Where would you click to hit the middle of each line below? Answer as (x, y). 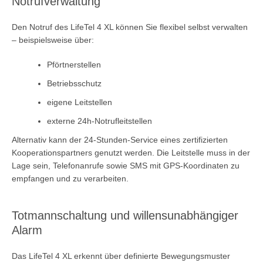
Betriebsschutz (74, 83)
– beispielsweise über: (53, 40)
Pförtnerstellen (74, 64)
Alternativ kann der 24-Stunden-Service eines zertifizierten (120, 139)
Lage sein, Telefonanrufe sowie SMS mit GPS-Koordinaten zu (126, 165)
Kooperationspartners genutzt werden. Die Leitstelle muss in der (131, 152)
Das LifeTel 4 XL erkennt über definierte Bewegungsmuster (121, 256)
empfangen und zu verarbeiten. (70, 178)
